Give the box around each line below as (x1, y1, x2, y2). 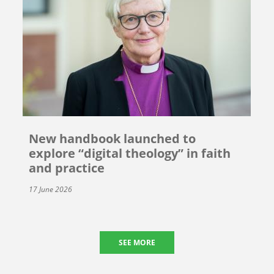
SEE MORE (119, 237, 155, 248)
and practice (29, 159, 105, 176)
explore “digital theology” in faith (29, 144, 231, 161)
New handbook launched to (29, 130, 196, 147)
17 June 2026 (29, 183, 73, 194)
